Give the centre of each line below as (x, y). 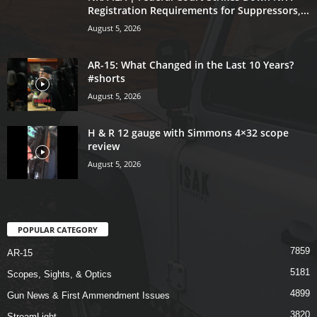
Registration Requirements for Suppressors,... (198, 10)
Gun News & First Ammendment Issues (88, 295)
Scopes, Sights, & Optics (59, 274)
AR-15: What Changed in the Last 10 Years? (191, 64)
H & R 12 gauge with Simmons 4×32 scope (188, 132)
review (104, 146)
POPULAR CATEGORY (58, 229)
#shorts (106, 78)
